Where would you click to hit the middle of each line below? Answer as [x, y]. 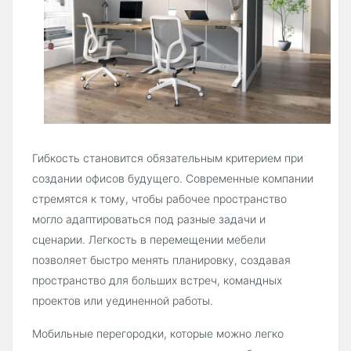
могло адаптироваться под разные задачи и [149, 219]
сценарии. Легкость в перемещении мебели [149, 239]
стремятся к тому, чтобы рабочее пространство [159, 198]
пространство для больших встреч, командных [157, 280]
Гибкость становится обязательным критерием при [168, 157]
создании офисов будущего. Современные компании [173, 178]
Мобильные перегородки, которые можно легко [158, 333]
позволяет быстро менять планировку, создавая [161, 259]
